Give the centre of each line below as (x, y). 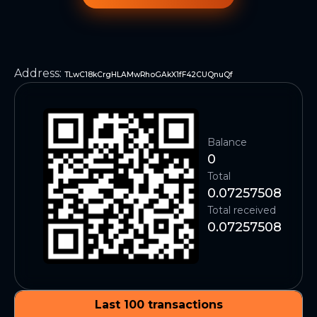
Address (37, 73)
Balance (227, 142)
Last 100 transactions (158, 305)
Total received (242, 210)
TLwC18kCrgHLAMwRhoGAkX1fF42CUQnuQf (149, 75)
